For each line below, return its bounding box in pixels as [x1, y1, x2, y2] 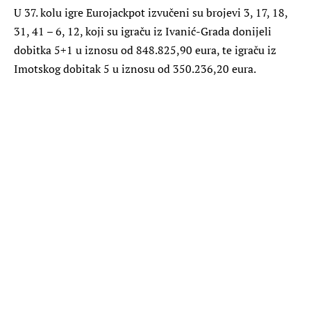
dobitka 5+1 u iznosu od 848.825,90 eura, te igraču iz [14, 42, 276, 58]
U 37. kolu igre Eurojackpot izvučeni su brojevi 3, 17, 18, [14, 4, 287, 20]
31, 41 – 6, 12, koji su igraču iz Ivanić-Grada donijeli [14, 23, 271, 39]
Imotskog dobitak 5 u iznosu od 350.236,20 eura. [14, 60, 256, 76]
